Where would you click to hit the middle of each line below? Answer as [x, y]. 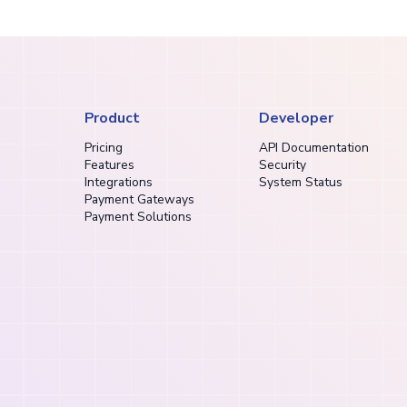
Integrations [119, 183]
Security [283, 165]
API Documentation [314, 148]
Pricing [104, 148]
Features [110, 165]
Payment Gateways [140, 200]
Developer [297, 119]
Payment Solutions [139, 217]
